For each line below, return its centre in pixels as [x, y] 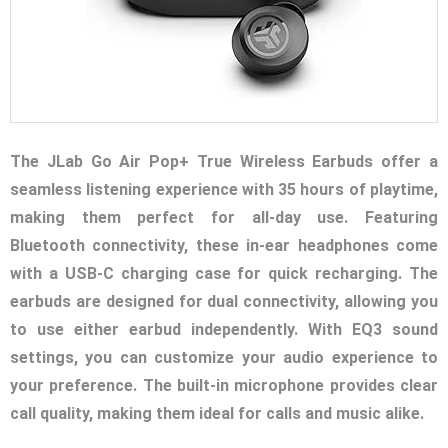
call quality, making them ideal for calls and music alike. [217, 414]
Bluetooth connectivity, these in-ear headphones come [224, 246]
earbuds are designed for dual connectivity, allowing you [224, 302]
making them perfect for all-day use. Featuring [224, 218]
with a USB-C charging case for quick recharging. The [224, 274]
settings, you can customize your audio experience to [224, 358]
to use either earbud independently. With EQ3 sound [224, 330]
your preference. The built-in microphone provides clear [224, 386]
